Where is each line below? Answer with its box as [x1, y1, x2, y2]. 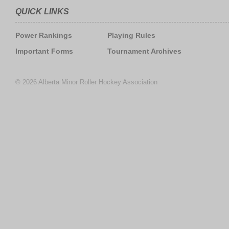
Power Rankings [15, 31, 72, 39]
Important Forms [15, 47, 73, 55]
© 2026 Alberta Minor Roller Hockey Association [15, 78, 157, 86]
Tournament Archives [107, 47, 181, 55]
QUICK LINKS [15, 7, 69, 16]
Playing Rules [107, 31, 155, 39]
